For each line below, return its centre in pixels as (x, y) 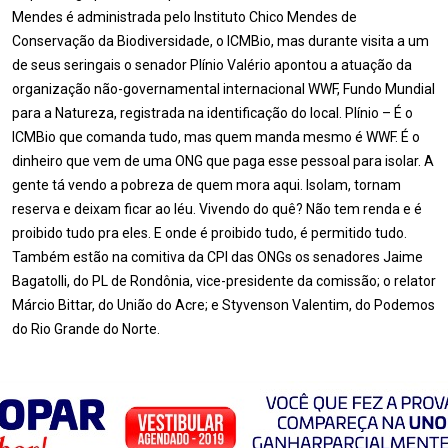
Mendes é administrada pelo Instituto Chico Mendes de (184, 17)
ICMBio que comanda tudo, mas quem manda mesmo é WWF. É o (216, 137)
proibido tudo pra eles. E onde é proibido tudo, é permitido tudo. (209, 233)
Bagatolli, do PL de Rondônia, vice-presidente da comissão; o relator (224, 281)
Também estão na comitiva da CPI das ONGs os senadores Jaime (217, 257)
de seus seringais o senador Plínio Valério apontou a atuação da (212, 65)
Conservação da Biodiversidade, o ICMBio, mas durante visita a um (220, 41)
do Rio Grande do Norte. (86, 329)
